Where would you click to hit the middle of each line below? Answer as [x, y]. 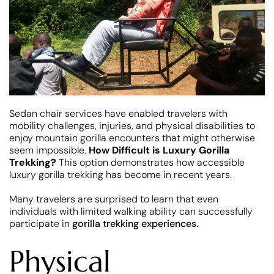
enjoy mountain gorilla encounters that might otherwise [132, 138]
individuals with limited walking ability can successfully [131, 211]
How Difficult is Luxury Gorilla [159, 150]
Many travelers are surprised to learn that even [114, 199]
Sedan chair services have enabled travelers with [118, 113]
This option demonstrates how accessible [150, 162]
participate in [41, 223]
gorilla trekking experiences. [135, 223]
